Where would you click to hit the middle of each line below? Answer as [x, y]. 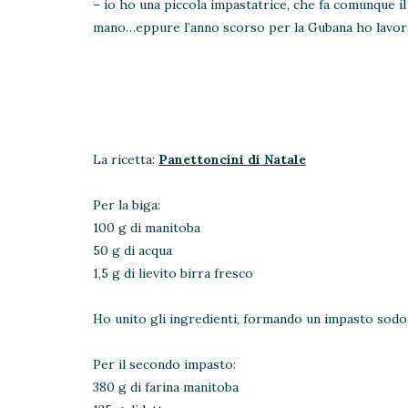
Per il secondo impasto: [166, 364]
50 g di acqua [133, 250]
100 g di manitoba [147, 227]
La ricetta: [126, 159]
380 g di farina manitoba [166, 387]
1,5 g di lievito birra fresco [173, 273]
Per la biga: [127, 204]
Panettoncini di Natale [232, 159]
